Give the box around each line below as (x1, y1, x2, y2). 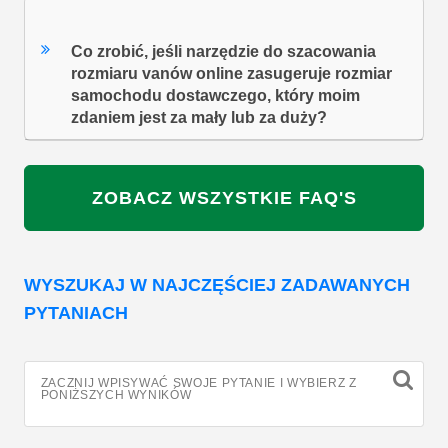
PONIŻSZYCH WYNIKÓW (40, 388, 192, 403)
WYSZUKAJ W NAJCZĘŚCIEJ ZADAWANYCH (24, 275, 410, 296)
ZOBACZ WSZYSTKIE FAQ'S (91, 188, 357, 209)
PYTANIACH (24, 303, 128, 324)
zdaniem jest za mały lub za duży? (71, 108, 328, 126)
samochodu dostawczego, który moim (71, 86, 361, 104)
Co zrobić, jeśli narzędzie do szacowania (71, 42, 377, 60)
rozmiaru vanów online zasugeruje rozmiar (71, 64, 393, 82)
